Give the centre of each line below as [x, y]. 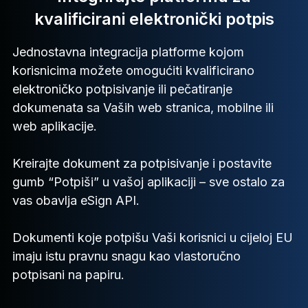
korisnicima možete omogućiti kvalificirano [133, 70]
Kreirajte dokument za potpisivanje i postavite [142, 163]
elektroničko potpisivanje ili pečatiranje [122, 89]
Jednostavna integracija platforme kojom [128, 52]
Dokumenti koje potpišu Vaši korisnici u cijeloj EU [153, 238]
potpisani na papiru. [68, 275]
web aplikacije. [55, 126]
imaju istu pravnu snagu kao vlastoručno [126, 256]
